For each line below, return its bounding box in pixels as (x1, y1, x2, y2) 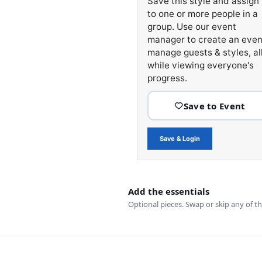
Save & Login (159, 135, 200, 143)
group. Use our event (147, 21, 236, 33)
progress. (147, 73, 187, 84)
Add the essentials (127, 185, 209, 198)
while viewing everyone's (147, 60, 254, 71)
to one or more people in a (147, 8, 258, 20)
